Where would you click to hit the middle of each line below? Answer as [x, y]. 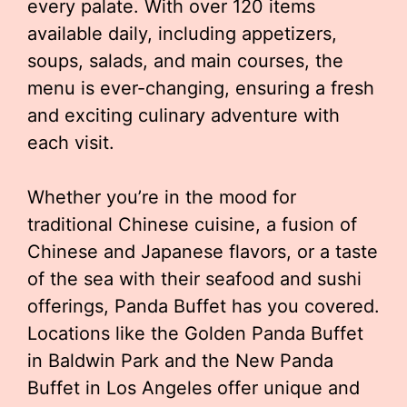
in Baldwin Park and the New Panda [180, 361]
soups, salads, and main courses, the [185, 61]
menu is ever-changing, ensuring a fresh [201, 88]
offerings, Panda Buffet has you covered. [203, 306]
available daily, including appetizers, [182, 34]
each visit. [71, 143]
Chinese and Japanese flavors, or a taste [203, 252]
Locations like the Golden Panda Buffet [195, 333]
